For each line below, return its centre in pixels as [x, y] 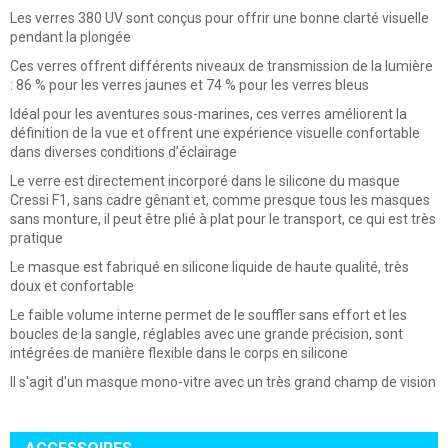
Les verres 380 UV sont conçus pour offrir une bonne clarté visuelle [219, 18]
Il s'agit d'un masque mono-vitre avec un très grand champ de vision [223, 382]
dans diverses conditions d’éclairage [123, 152]
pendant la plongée [70, 37]
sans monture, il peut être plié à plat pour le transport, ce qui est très [223, 219]
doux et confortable [72, 286]
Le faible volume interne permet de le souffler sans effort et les [208, 315]
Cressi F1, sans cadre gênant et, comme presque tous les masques [220, 200]
